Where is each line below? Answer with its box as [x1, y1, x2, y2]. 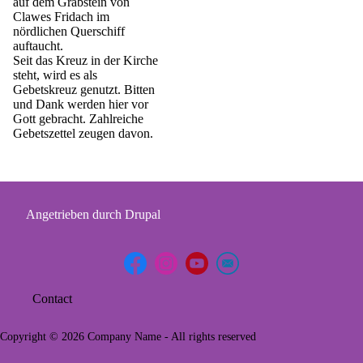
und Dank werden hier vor [13, 96, 148, 111]
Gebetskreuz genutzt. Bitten [13, 82, 155, 96]
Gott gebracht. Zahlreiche [13, 111, 143, 126]
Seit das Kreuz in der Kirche [13, 53, 158, 67]
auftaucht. [13, 38, 63, 53]
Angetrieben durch [26, 207, 125, 221]
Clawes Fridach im [13, 9, 109, 23]
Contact [32, 291, 72, 305]
